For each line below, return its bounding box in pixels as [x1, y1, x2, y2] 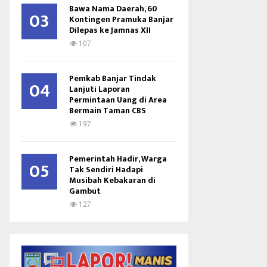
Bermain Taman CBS [69, 104, 146, 117]
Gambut [69, 184, 101, 198]
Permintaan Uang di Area [69, 93, 167, 107]
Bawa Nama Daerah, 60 [69, 2, 157, 15]
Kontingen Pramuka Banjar [69, 13, 173, 26]
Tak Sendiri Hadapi [69, 163, 143, 176]
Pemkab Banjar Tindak [69, 72, 156, 85]
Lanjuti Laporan [69, 82, 130, 96]
